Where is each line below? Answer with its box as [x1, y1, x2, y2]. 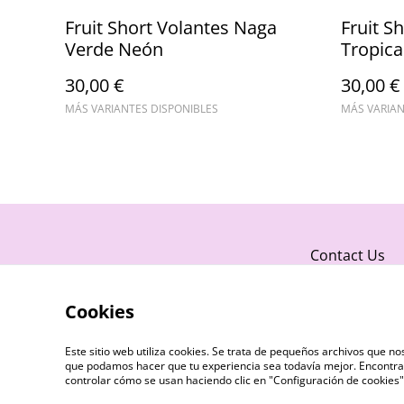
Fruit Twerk [116, 378, 199, 399]
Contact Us [310, 245, 385, 266]
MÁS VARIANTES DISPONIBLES [65, 101, 218, 117]
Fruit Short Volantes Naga [65, 15, 277, 41]
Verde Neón [65, 37, 163, 62]
